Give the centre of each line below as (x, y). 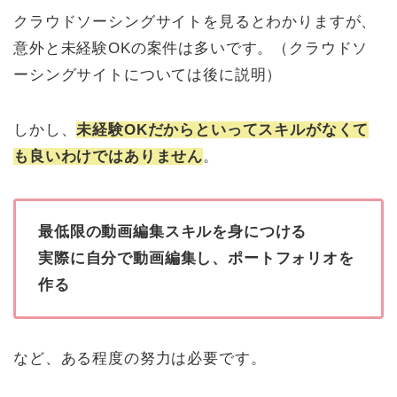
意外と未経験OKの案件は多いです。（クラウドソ (191, 48)
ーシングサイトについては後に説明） (148, 74)
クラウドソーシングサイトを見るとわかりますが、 (195, 21)
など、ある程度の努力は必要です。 (140, 358)
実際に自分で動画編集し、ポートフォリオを (196, 258)
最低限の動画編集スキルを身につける (173, 231)
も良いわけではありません (109, 156)
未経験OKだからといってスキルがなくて (223, 129)
